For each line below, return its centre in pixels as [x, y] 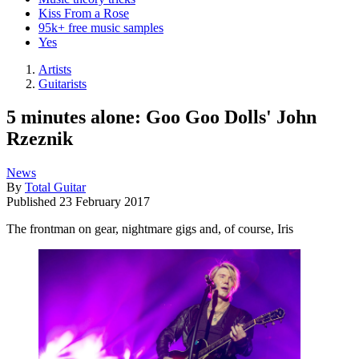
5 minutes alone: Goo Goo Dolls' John [161, 117]
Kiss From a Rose [84, 13]
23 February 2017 [105, 202]
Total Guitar [55, 188]
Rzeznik [40, 139]
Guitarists [63, 83]
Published [33, 202]
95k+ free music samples [101, 27]
